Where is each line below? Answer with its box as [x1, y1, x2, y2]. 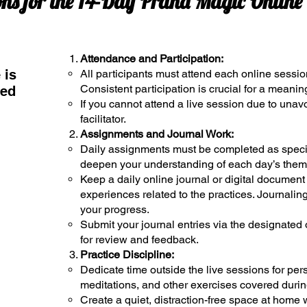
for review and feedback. [80, 232, 199, 246]
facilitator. [80, 112, 131, 125]
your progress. [80, 202, 149, 216]
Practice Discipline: [80, 247, 174, 261]
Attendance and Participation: [80, 51, 223, 65]
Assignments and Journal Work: [80, 127, 234, 140]
